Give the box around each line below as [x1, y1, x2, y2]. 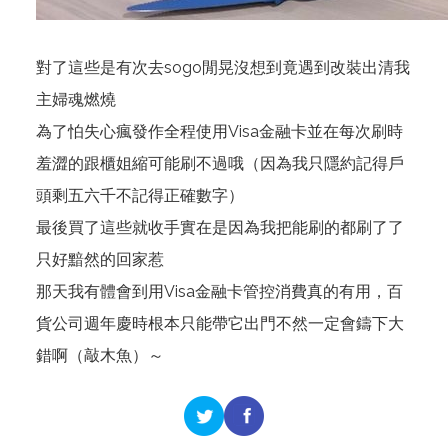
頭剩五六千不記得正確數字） [36, 186, 244, 205]
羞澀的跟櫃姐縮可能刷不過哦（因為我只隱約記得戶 [36, 154, 404, 173]
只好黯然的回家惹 [36, 250, 164, 269]
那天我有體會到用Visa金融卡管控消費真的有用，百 [36, 282, 403, 301]
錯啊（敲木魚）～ [36, 346, 164, 365]
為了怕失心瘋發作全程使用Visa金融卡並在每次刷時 [36, 122, 403, 141]
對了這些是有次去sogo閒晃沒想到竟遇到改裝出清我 [36, 58, 410, 77]
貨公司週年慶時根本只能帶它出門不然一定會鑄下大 [36, 314, 404, 333]
